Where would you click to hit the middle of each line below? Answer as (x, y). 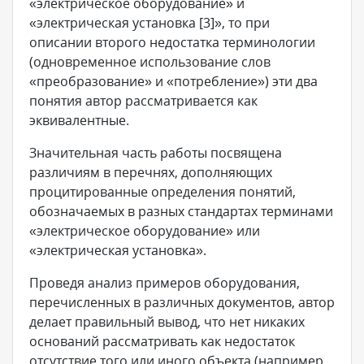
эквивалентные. (79, 121)
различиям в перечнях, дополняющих (151, 173)
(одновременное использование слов (150, 62)
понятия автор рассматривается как (143, 101)
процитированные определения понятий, (162, 192)
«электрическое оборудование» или (145, 231)
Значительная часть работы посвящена (156, 153)
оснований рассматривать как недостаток (162, 342)
